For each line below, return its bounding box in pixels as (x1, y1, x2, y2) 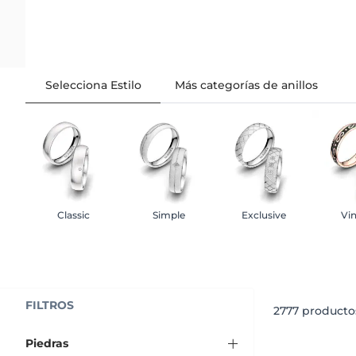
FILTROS (25, 297, 74, 312)
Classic (56, 208, 90, 221)
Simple (152, 208, 185, 221)
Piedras (25, 335, 68, 350)
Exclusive (242, 208, 286, 221)
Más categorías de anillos (175, 77, 318, 92)
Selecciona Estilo (44, 77, 141, 92)
